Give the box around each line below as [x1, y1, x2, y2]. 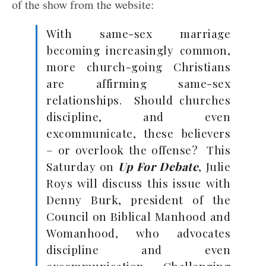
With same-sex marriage [46, 26, 230, 41]
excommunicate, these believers [46, 125, 230, 141]
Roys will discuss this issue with [46, 175, 230, 191]
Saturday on [46, 159, 118, 174]
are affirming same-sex [46, 75, 230, 91]
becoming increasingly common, [46, 42, 230, 58]
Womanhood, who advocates [46, 225, 230, 240]
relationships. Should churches [46, 92, 230, 107]
